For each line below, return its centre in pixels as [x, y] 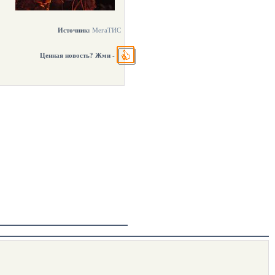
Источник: [74, 30]
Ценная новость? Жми [75, 55]
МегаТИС [107, 30]
